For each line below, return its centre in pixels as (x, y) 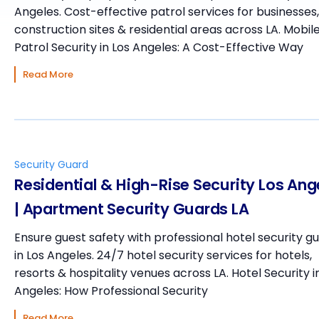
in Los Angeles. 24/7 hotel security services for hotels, (163, 256)
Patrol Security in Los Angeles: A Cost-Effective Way (159, 48)
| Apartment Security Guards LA (132, 209)
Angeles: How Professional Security (111, 291)
